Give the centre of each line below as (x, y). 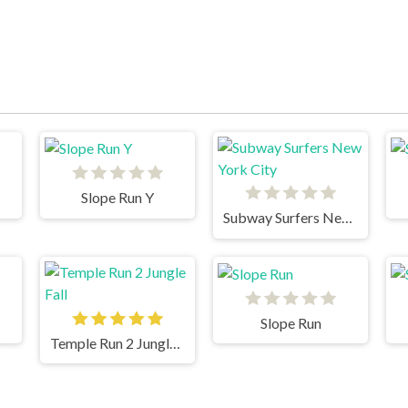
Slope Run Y (117, 198)
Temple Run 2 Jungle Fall (174, 342)
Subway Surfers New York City (347, 218)
